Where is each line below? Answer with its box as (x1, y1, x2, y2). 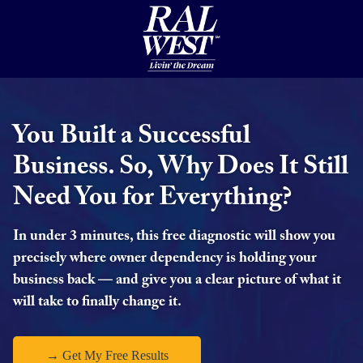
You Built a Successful (13, 123, 250, 150)
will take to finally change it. (13, 295, 181, 310)
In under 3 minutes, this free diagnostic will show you (13, 229, 335, 245)
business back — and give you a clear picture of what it (13, 273, 341, 288)
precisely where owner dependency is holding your (13, 251, 317, 267)
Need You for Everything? (13, 185, 292, 211)
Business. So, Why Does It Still (13, 154, 348, 181)
